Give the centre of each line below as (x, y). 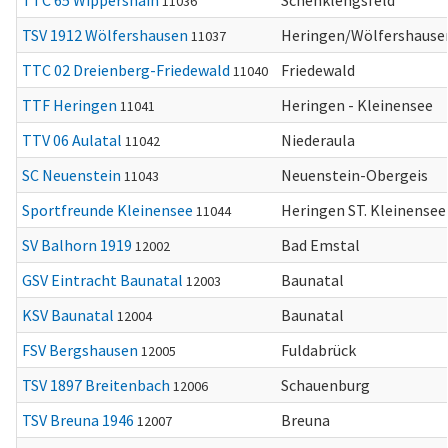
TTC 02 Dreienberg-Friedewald (126, 70)
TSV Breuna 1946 (78, 420)
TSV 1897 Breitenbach (96, 385)
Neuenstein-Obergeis (354, 175)
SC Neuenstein (71, 175)
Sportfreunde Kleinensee (107, 210)
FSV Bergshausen (80, 350)
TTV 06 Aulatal (72, 140)
